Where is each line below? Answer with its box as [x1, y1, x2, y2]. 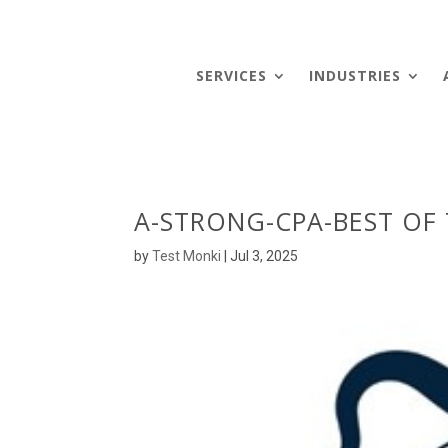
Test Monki [152, 247, 222, 264]
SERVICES [196, 65, 268, 85]
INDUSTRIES [309, 65, 402, 85]
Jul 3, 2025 [230, 247, 299, 264]
